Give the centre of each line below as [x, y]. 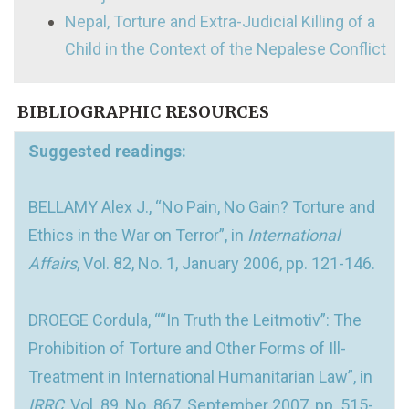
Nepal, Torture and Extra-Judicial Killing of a [220, 21]
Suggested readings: [109, 151]
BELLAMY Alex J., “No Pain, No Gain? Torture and [202, 206]
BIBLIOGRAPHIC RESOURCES [142, 111]
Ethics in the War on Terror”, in [138, 235]
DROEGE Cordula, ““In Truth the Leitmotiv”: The [195, 320]
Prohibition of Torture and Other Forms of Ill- [187, 348]
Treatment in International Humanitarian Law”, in [200, 376]
